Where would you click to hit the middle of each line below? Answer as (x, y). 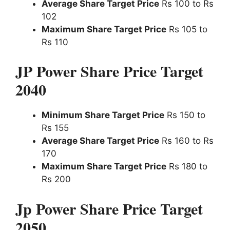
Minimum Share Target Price (103, 115)
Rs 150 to (185, 115)
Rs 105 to (187, 29)
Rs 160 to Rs (186, 141)
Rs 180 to (187, 167)
